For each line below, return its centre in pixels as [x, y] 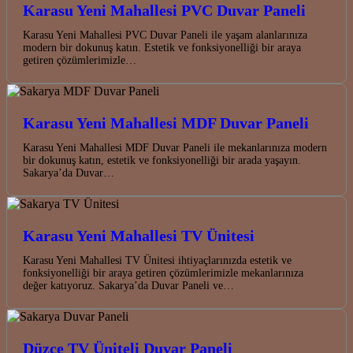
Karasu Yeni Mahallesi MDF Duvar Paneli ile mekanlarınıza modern [175, 148]
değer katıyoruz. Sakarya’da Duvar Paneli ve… [128, 286]
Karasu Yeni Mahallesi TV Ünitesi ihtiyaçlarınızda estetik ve [157, 261]
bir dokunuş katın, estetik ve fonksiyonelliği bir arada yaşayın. [162, 161]
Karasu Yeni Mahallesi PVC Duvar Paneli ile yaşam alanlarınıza [165, 35]
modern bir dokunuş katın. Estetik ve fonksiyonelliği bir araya [162, 48]
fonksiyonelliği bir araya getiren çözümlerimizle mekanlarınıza [163, 273]
